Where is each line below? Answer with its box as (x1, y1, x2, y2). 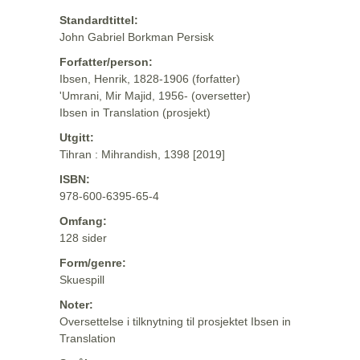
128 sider (59, 231, 107, 244)
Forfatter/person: (59, 55, 153, 68)
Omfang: (59, 215, 107, 227)
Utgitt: (59, 131, 94, 144)
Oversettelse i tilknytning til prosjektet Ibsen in (59, 315, 291, 328)
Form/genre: (59, 256, 126, 269)
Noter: (59, 298, 93, 311)
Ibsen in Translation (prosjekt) (59, 106, 211, 119)
